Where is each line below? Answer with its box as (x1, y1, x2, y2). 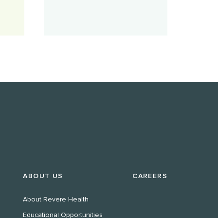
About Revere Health (23, 195, 89, 203)
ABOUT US (23, 171, 63, 180)
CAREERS (132, 171, 167, 180)
